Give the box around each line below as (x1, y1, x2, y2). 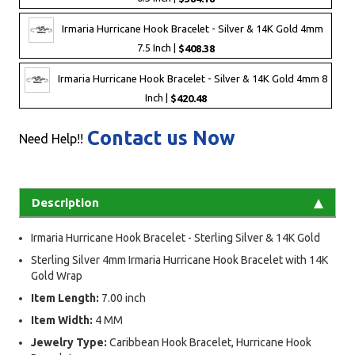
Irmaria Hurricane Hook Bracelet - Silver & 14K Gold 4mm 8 (57, 73, 327, 85)
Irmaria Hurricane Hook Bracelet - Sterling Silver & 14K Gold (31, 231, 320, 244)
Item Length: (31, 291, 101, 304)
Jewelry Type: (31, 335, 109, 349)
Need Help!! (19, 131, 83, 146)
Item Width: (31, 313, 95, 326)
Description (32, 195, 99, 209)
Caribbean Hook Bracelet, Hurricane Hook (109, 335, 311, 349)
